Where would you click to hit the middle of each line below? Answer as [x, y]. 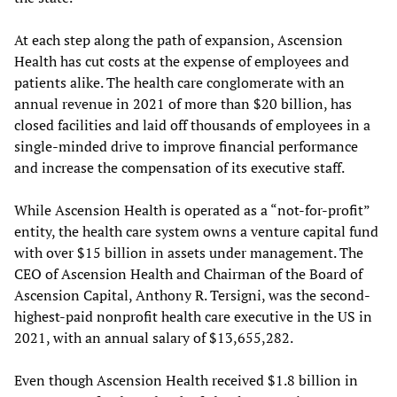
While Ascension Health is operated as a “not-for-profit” [192, 210]
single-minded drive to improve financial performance [186, 146]
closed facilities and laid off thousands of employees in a [192, 125]
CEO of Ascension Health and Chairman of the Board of [188, 273]
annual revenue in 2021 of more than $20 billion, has [183, 103]
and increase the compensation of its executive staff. [179, 167]
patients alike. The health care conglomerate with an [179, 82]
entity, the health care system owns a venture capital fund [196, 231]
